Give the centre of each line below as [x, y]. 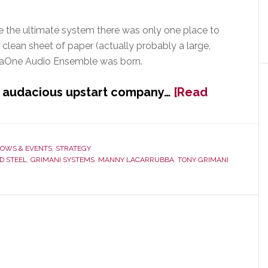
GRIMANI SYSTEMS [63, 160]
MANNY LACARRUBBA [136, 160]
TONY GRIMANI [203, 160]
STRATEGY [73, 148]
